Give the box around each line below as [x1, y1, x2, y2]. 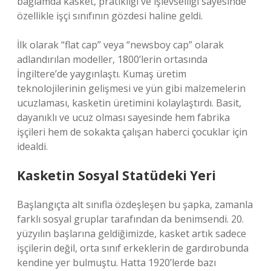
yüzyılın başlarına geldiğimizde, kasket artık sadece [17, 227, 246, 240]
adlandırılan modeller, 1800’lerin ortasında [17, 53, 207, 66]
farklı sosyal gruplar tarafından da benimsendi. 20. [17, 212, 244, 226]
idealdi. [17, 140, 48, 153]
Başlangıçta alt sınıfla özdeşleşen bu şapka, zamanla [17, 198, 253, 211]
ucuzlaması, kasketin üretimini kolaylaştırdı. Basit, [17, 96, 241, 109]
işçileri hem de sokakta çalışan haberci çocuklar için [17, 125, 247, 139]
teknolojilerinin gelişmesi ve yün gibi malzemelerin [17, 82, 246, 95]
